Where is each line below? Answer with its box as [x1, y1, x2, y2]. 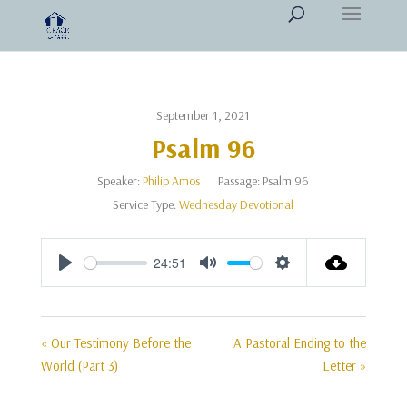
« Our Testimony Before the [40, 334, 191, 352]
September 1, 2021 [156, 107, 251, 124]
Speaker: [97, 173, 141, 189]
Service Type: [113, 196, 177, 213]
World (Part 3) [40, 357, 118, 374]
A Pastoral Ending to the [233, 334, 367, 352]
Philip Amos [143, 173, 201, 189]
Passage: [218, 173, 261, 189]
